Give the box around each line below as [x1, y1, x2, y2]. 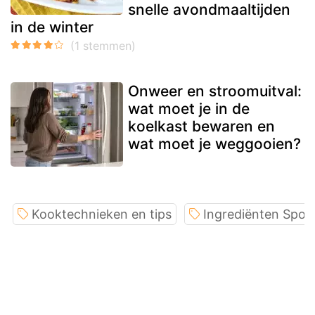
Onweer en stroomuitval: [128, 82, 302, 100]
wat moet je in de [128, 99, 250, 117]
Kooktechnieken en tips [32, 206, 172, 221]
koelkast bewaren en [128, 117, 275, 135]
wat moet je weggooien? [128, 134, 301, 153]
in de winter [11, 18, 94, 36]
